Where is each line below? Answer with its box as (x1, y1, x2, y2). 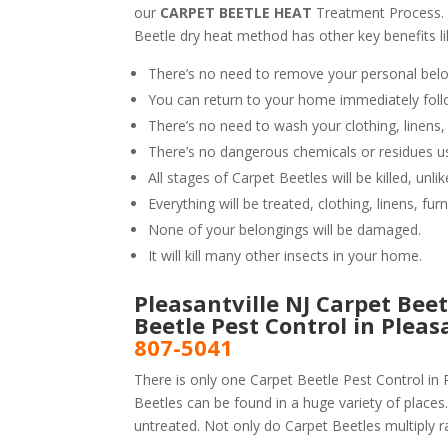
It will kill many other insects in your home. (148, 246, 423, 265)
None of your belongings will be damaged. (148, 220, 422, 239)
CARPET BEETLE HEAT (160, 3, 317, 22)
